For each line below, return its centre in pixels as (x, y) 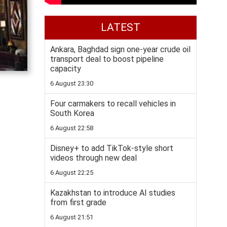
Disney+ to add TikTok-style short (112, 148)
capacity (66, 69)
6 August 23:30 (72, 83)
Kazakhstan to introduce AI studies (113, 193)
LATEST (121, 27)
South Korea (72, 113)
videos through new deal (93, 158)
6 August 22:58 (72, 128)
